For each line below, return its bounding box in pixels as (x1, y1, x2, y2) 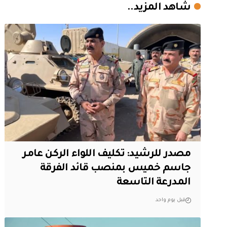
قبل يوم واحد (155, 197, 185, 203)
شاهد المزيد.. (127, 3, 191, 14)
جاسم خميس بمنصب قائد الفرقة (40, 163, 191, 174)
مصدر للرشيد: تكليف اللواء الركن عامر (22, 148, 191, 160)
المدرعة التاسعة (116, 177, 191, 188)
